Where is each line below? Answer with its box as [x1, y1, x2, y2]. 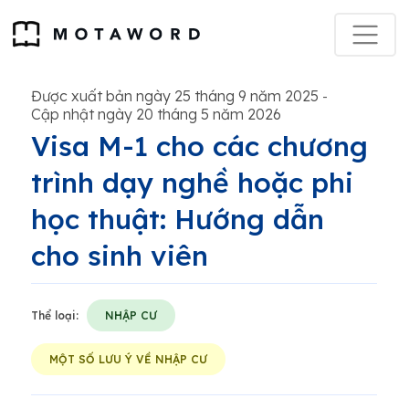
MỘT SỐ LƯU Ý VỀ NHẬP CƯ [49, 352, 207, 366]
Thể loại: [31, 309, 79, 322]
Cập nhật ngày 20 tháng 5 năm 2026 [31, 105, 281, 123]
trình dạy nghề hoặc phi [31, 165, 353, 200]
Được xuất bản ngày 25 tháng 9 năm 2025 [31, 87, 319, 105]
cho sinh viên [31, 238, 208, 273]
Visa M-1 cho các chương [31, 129, 368, 163]
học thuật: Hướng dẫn [31, 202, 324, 236]
